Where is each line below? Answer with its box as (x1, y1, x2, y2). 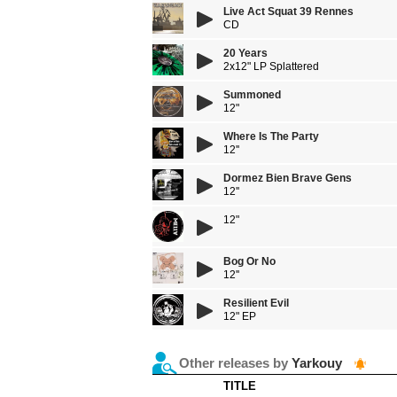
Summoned (223, 89, 281, 101)
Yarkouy (292, 355, 342, 370)
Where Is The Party (223, 130, 319, 143)
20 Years (223, 47, 268, 59)
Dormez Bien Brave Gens (223, 172, 352, 184)
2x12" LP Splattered (223, 60, 319, 73)
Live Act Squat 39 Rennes (223, 5, 354, 18)
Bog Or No (223, 255, 276, 268)
